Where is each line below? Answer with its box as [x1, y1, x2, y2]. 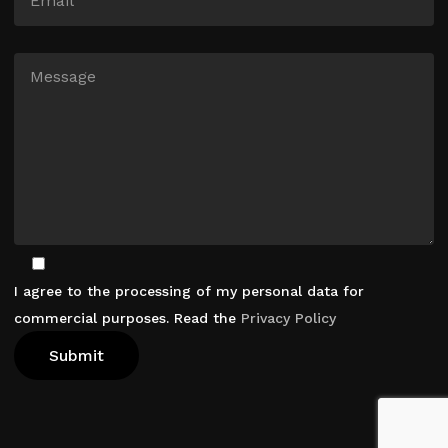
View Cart [124, 406, 193, 422]
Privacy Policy [241, 310, 336, 327]
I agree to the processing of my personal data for [14, 283, 364, 300]
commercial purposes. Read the [14, 310, 241, 327]
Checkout [301, 406, 369, 422]
